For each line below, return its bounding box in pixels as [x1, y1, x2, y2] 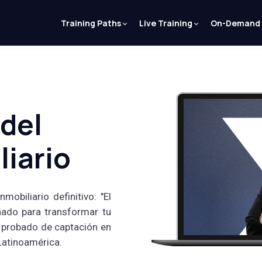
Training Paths [61, 17, 121, 29]
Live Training [139, 17, 192, 29]
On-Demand [211, 17, 260, 29]
